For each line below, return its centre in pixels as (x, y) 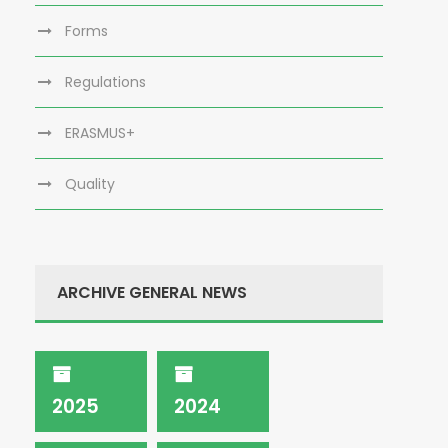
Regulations (105, 82)
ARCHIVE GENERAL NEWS (152, 292)
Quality (90, 184)
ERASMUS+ (100, 133)
